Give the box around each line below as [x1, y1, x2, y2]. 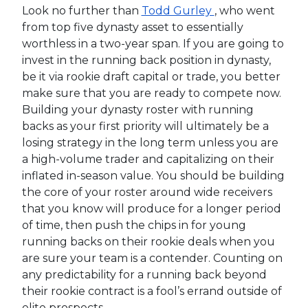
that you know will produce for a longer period [21, 201, 281, 215]
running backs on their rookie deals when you [21, 234, 275, 248]
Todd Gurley [141, 3, 214, 17]
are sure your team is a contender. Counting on [21, 251, 283, 265]
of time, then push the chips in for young [21, 218, 246, 232]
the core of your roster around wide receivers [21, 185, 272, 199]
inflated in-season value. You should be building [21, 168, 285, 182]
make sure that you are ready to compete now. [21, 86, 281, 100]
